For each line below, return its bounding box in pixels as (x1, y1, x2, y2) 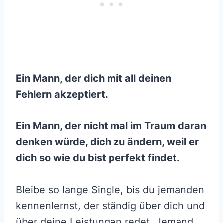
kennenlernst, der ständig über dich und (16, 199, 205, 212)
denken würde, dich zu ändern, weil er (16, 135, 199, 148)
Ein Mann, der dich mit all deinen (16, 72, 171, 84)
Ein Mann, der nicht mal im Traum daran (16, 119, 206, 132)
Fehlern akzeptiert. (16, 88, 108, 100)
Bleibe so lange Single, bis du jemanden (16, 183, 204, 196)
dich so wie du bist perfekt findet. (16, 151, 180, 164)
